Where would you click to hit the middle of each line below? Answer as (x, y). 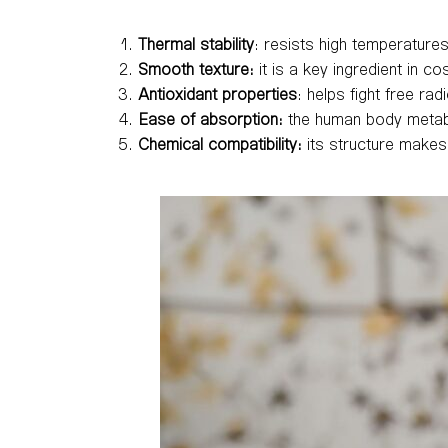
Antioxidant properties (217, 93)
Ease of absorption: (210, 118)
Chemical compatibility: (220, 143)
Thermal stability (196, 43)
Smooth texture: (196, 68)
